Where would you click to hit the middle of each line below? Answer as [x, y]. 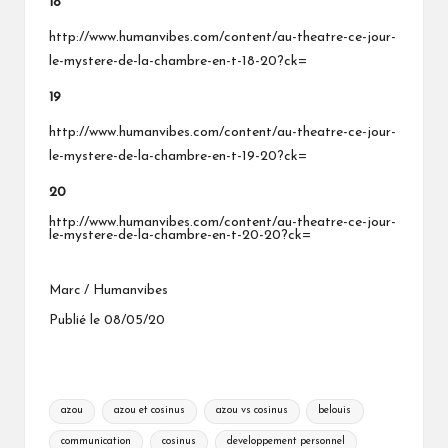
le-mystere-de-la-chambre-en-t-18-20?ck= [178, 62]
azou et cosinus [149, 411]
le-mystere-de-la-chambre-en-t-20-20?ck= [180, 236]
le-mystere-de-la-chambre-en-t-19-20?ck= [178, 157]
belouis [335, 411]
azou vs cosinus [251, 411]
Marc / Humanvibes [108, 291]
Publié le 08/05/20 [107, 321]
